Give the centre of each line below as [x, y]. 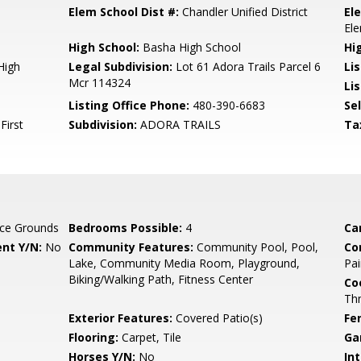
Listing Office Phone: [129, 105]
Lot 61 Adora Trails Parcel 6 [247, 66]
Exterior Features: [121, 318]
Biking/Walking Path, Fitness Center [161, 279]
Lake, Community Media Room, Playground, [185, 263]
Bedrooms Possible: [126, 228]
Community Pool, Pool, [256, 247]
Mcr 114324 [100, 83]
